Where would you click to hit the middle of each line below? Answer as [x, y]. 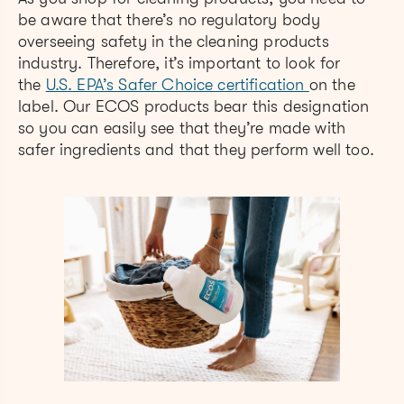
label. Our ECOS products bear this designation [194, 107]
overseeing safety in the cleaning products [174, 42]
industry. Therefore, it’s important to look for [179, 64]
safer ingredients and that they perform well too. [196, 150]
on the [332, 85]
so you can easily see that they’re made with [182, 129]
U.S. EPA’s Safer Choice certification [177, 85]
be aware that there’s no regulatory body [170, 20]
